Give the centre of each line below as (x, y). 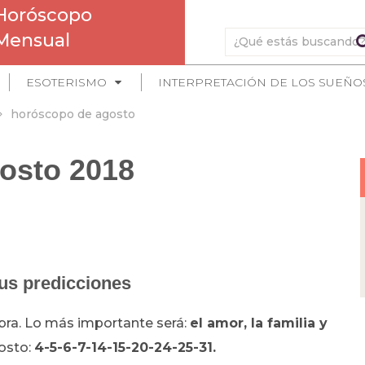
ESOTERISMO (66, 82)
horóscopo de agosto (73, 114)
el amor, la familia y (259, 323)
